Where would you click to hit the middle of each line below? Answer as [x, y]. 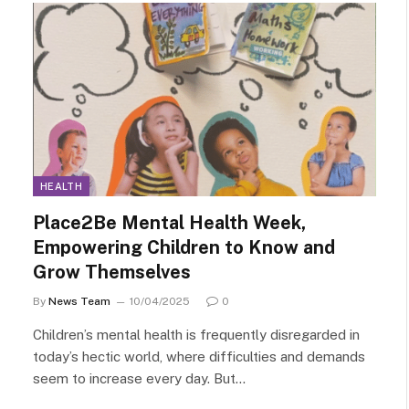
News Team [79, 301]
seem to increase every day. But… [139, 378]
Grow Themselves [112, 272]
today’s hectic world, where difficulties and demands [199, 356]
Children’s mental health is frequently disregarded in [196, 334]
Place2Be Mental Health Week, [169, 222]
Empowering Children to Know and [184, 247]
